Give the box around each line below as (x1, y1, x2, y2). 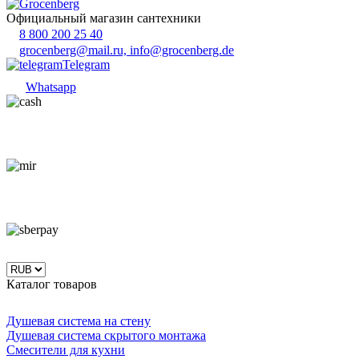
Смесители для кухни (6, 342, 125, 357)
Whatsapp (26, 79, 76, 94)
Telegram (63, 57, 110, 71)
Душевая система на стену (6, 313, 151, 328)
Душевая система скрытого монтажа (6, 328, 206, 342)
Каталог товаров (6, 276, 97, 291)
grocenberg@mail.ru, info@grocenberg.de (19, 42, 234, 57)
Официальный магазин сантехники (6, 10, 201, 25)
